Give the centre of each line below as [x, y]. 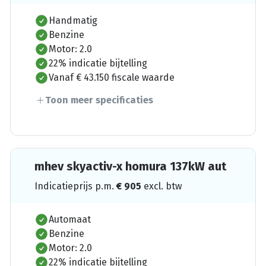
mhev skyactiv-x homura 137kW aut [131, 166]
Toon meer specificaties [99, 100]
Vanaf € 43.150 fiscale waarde [112, 77]
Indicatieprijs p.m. [76, 186]
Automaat [70, 219]
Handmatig [73, 20]
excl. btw [163, 186]
